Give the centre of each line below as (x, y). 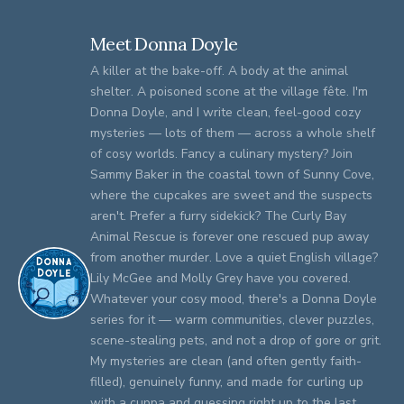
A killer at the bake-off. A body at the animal (219, 71)
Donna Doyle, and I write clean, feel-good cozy (225, 113)
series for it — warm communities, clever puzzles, (232, 320)
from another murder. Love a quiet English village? (234, 258)
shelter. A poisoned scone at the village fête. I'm (229, 92)
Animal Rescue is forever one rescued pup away (230, 237)
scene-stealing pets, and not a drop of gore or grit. (236, 341)
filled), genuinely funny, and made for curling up (227, 382)
